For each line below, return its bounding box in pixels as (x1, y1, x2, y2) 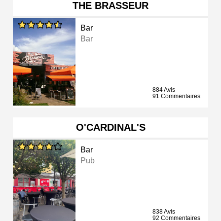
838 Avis (152, 208, 175, 216)
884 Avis (152, 86, 175, 94)
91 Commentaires (152, 93, 200, 100)
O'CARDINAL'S (75, 122, 146, 133)
